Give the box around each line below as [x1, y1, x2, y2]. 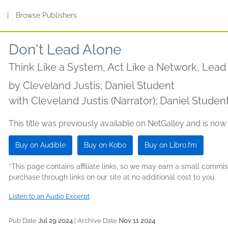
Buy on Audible [15, 141, 66, 149]
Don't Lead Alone [9, 41, 121, 58]
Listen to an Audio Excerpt [9, 192, 90, 200]
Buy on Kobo [84, 141, 126, 149]
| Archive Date [73, 217, 119, 224]
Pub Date [9, 217, 38, 224]
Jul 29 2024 [38, 217, 73, 224]
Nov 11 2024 [119, 217, 155, 224]
